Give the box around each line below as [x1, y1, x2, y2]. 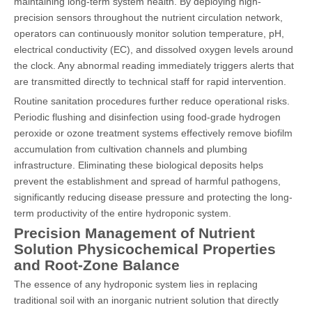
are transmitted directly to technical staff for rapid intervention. [14, 75, 286, 87]
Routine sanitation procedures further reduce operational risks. [14, 95, 290, 107]
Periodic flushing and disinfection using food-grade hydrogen [14, 111, 281, 123]
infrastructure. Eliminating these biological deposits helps [14, 159, 263, 171]
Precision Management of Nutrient [14, 224, 255, 241]
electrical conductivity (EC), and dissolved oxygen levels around [14, 43, 293, 55]
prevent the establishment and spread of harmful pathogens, [14, 175, 281, 187]
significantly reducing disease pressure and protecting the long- [14, 191, 292, 203]
